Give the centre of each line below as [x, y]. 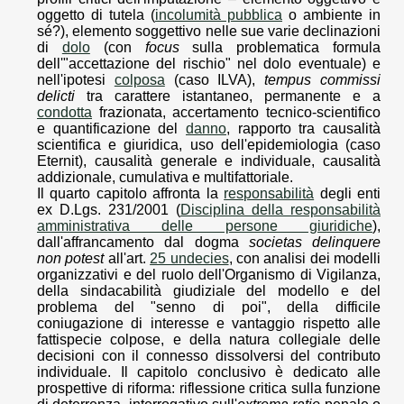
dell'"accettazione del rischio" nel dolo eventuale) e [209, 64]
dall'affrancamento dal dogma [143, 243]
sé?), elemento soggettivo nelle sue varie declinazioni [209, 32]
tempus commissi [323, 80]
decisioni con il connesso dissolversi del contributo [209, 356]
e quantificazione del [111, 129]
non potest [71, 259]
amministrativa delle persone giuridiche [205, 226]
